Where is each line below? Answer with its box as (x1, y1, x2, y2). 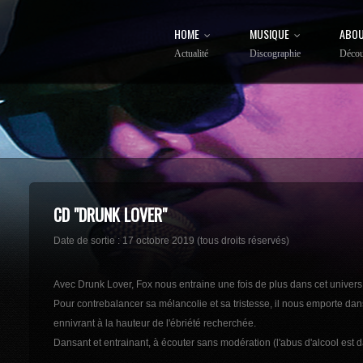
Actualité (174, 48, 208, 59)
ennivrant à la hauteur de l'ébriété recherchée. (53, 318, 256, 329)
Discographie (250, 48, 301, 59)
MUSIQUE (250, 25, 289, 42)
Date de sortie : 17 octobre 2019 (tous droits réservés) (53, 235, 289, 246)
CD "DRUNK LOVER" (53, 203, 167, 227)
